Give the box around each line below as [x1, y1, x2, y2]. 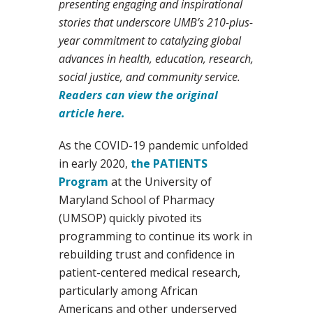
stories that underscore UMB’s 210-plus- [59, 15, 253, 31]
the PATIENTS [131, 156, 208, 172]
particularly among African [59, 283, 198, 299]
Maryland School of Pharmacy [59, 192, 214, 208]
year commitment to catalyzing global [59, 33, 241, 49]
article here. [59, 105, 125, 122]
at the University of [108, 174, 212, 190]
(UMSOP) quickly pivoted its [59, 210, 202, 226]
